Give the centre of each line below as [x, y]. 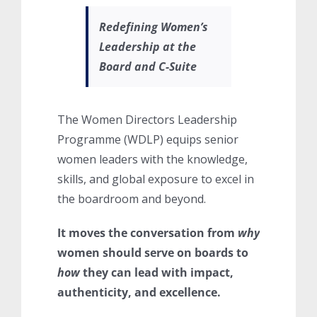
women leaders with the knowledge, [152, 159]
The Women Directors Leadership [147, 119]
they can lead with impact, [156, 272]
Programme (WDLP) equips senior [148, 139]
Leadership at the [147, 46]
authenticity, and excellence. [139, 292]
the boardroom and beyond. [131, 198]
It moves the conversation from [147, 232]
